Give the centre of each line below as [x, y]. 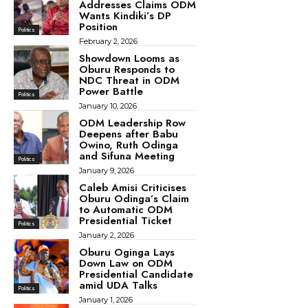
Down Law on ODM [125, 263]
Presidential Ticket [125, 220]
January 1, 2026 [106, 299]
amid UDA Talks [118, 285]
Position [98, 26]
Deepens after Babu [128, 134]
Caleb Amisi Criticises [132, 187]
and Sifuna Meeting [126, 156]
